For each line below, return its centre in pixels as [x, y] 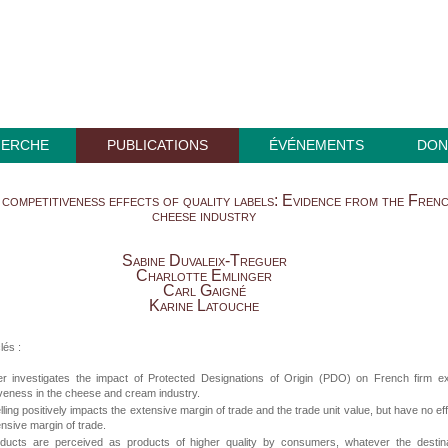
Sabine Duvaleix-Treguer [204, 260]
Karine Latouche [204, 305]
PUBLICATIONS [157, 145]
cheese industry [204, 215]
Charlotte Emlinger [204, 275]
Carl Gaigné [204, 290]
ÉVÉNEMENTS [316, 145]
